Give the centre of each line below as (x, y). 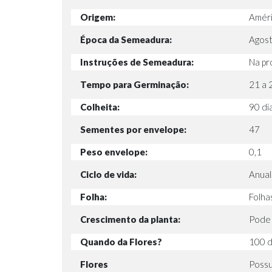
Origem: (98, 17)
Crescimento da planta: (130, 219)
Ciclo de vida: (108, 175)
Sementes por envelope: (133, 130)
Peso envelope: (114, 152)
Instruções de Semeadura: (137, 62)
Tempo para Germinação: (134, 85)
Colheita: (100, 107)
